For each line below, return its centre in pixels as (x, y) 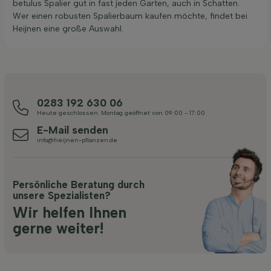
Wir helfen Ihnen (70, 212)
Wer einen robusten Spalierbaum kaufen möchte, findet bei (130, 16)
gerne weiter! (58, 228)
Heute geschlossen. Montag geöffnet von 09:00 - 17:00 (121, 113)
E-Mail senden (73, 129)
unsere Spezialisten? (62, 195)
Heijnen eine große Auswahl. (68, 28)
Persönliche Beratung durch (79, 184)
